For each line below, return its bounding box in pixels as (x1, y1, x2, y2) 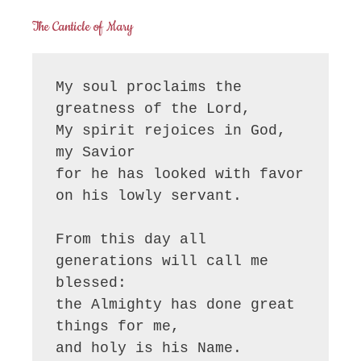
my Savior (56, 144, 136, 161)
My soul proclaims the (56, 79, 243, 96)
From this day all (56, 231, 207, 248)
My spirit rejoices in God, (56, 122, 287, 139)
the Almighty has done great (56, 297, 296, 313)
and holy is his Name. (56, 340, 243, 357)
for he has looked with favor (56, 166, 305, 183)
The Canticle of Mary (32, 18, 133, 36)
